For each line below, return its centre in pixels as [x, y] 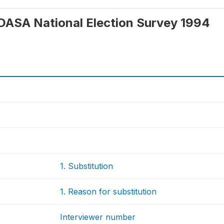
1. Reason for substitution [108, 191]
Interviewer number [98, 217]
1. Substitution [87, 166]
